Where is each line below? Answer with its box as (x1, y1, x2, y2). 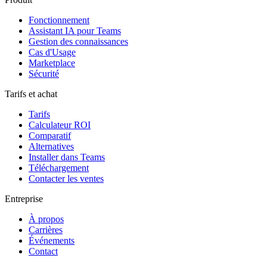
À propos (29, 214, 64, 225)
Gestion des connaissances (29, 36, 128, 47)
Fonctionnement (29, 15, 89, 26)
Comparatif (29, 131, 71, 141)
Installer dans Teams (29, 152, 105, 163)
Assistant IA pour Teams (29, 26, 121, 36)
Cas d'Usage (29, 47, 76, 58)
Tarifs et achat (5, 89, 57, 100)
